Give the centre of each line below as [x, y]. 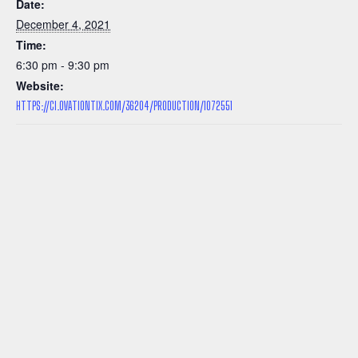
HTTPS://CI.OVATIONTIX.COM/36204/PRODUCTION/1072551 [124, 106]
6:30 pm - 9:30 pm [63, 65]
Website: [40, 86]
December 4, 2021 [63, 24]
